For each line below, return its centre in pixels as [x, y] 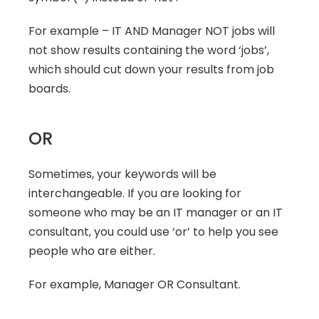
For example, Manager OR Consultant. [135, 284]
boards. [49, 89]
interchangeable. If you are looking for [135, 193]
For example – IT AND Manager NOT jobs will [152, 31]
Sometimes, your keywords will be [122, 174]
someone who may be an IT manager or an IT [156, 213]
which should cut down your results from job [151, 69]
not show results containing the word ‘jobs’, [149, 50]
